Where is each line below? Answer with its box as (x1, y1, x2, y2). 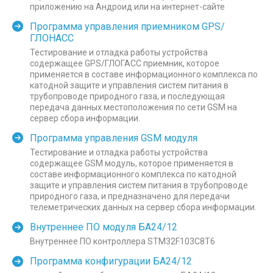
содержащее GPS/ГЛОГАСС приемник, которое (30, 58, 219, 68)
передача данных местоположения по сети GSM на (30, 102, 237, 112)
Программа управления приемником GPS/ (30, 20, 225, 32)
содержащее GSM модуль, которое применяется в (30, 158, 233, 169)
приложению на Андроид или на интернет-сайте (30, 1, 225, 12)
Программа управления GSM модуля (30, 132, 197, 144)
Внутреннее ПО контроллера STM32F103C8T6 (30, 236, 215, 247)
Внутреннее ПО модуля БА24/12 (30, 221, 177, 233)
